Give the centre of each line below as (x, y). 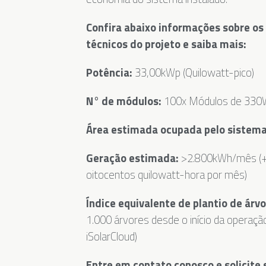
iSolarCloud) (111, 237)
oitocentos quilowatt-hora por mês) (166, 175)
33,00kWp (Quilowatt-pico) (194, 73)
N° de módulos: (125, 101)
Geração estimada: (132, 158)
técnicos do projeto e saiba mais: (166, 44)
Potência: (110, 73)
